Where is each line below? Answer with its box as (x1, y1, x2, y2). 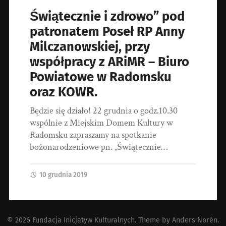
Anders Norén (172, 216, 217, 225)
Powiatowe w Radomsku (30, 69, 172, 85)
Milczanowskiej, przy (30, 39, 150, 55)
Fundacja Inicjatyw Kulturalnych (32, 216, 135, 225)
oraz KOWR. (30, 84, 98, 100)
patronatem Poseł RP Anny (30, 24, 185, 40)
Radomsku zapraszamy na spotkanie (30, 129, 157, 141)
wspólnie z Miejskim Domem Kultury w (30, 117, 174, 129)
